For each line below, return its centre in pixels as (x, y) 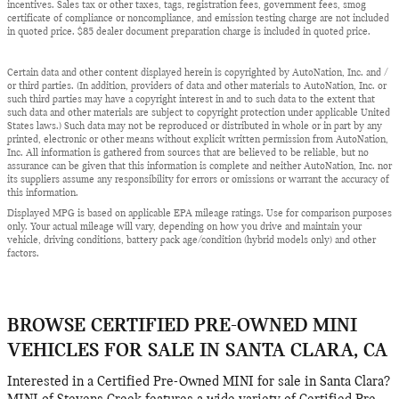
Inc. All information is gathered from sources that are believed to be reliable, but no (188, 154)
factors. (23, 254)
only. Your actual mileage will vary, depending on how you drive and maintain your (184, 228)
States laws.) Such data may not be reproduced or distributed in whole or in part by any (195, 127)
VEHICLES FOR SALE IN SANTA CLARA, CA (197, 352)
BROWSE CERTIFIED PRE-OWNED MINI (182, 327)
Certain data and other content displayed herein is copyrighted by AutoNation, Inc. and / (198, 73)
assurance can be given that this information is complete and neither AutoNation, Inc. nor (199, 167)
